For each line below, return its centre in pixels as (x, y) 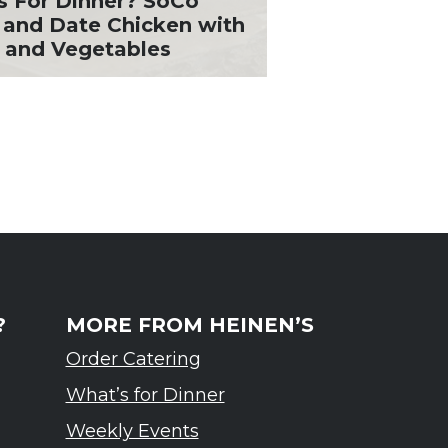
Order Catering (133, 359)
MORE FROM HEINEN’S (189, 325)
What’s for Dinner (145, 395)
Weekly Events (132, 431)
